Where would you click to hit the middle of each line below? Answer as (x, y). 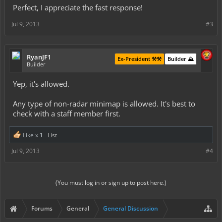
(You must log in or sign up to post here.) (111, 183)
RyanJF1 (39, 57)
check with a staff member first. (67, 113)
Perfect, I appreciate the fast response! (78, 7)
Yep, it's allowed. (41, 84)
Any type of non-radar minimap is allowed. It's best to (104, 104)
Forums (42, 208)
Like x (30, 135)
